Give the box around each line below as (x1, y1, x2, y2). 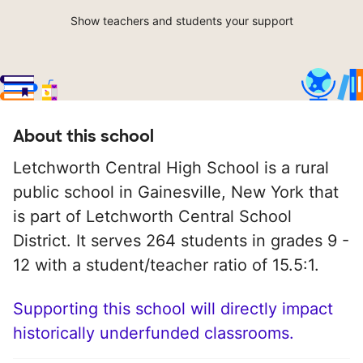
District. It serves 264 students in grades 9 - (13, 231, 349, 251)
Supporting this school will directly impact (13, 299, 333, 319)
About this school (13, 126, 154, 147)
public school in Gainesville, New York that (13, 182, 339, 203)
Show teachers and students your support (70, 14, 293, 28)
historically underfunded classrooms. (13, 323, 294, 344)
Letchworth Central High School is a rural (13, 158, 329, 178)
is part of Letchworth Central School (13, 207, 292, 227)
